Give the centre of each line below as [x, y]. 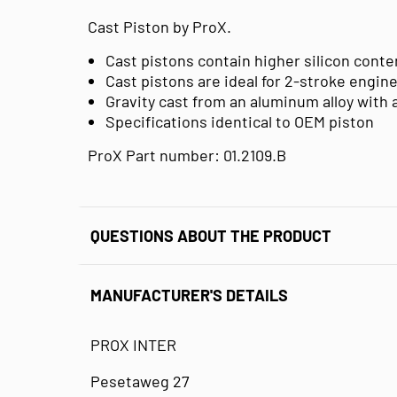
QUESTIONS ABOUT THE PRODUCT [211, 235]
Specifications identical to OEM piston [240, 121]
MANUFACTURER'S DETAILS [189, 296]
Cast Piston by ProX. [160, 26]
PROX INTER [133, 344]
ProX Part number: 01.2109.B [187, 155]
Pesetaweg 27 [140, 381]
